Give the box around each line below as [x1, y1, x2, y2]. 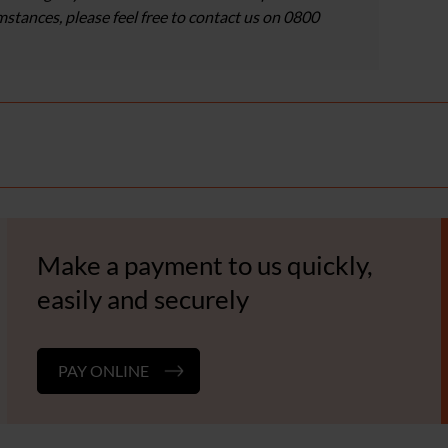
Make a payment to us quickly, [36, 249, 373, 282]
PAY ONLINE [57, 361, 149, 381]
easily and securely [36, 283, 249, 316]
